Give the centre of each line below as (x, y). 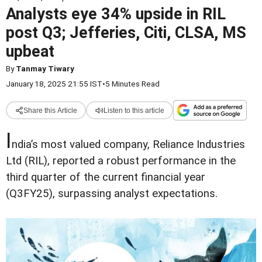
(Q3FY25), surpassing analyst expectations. (112, 194)
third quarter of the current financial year (106, 177)
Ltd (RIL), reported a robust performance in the (121, 161)
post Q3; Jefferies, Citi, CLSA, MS (126, 33)
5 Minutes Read (132, 84)
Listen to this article (134, 110)
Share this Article (50, 110)
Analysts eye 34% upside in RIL (116, 14)
